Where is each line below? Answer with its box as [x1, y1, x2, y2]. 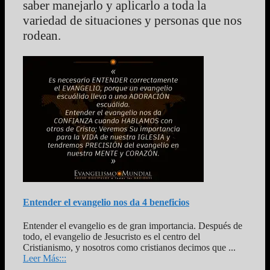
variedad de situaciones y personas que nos [23, 13, 242, 28]
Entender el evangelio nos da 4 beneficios [23, 197, 189, 208]
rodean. [23, 28, 61, 43]
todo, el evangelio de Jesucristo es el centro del [23, 231, 200, 242]
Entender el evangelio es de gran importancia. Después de [23, 221, 242, 231]
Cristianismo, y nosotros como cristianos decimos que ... [23, 242, 236, 253]
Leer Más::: [23, 253, 66, 264]
